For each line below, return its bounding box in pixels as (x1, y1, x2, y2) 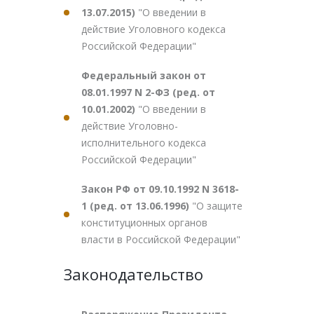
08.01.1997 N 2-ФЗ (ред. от (81, 86, 215, 99)
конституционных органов (81, 216, 207, 229)
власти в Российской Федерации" (81, 233, 240, 246)
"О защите (192, 199, 243, 212)
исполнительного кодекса (81, 136, 206, 149)
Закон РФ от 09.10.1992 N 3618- (81, 182, 239, 196)
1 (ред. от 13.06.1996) (81, 199, 192, 212)
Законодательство (64, 264, 203, 285)
